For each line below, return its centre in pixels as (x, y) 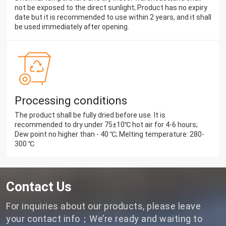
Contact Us (39, 187)
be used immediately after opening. (72, 27)
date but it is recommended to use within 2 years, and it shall (113, 17)
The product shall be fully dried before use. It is (90, 115)
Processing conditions (71, 101)
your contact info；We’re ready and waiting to (104, 219)
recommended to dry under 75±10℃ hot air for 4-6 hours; (106, 125)
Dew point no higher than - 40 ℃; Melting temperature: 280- (109, 134)
